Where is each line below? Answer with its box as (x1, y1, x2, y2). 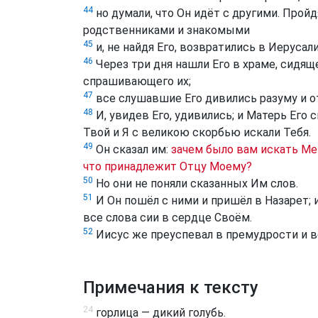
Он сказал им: (93, 142, 171, 156)
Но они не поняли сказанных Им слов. (93, 176, 298, 190)
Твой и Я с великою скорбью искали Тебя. (83, 125, 311, 139)
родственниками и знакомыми (83, 23, 250, 37)
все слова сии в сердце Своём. (83, 210, 252, 224)
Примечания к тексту (83, 277, 258, 297)
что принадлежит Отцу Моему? (83, 159, 252, 173)
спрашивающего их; (83, 74, 191, 88)
